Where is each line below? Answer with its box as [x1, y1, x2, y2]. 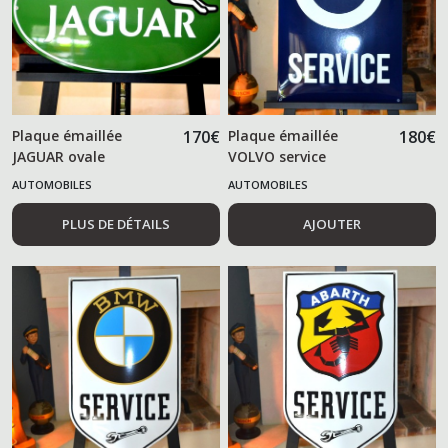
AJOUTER [303, 214, 362, 233]
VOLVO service [228, 146, 327, 166]
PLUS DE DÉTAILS [61, 214, 170, 233]
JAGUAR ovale [12, 146, 105, 166]
